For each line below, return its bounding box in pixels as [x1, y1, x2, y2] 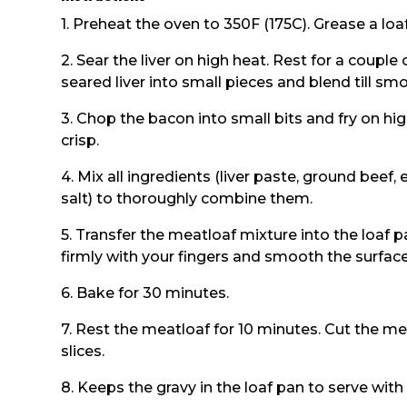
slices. [61, 342, 105, 360]
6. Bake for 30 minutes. [61, 283, 230, 302]
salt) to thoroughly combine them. [61, 189, 313, 207]
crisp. [61, 131, 100, 149]
